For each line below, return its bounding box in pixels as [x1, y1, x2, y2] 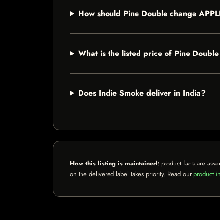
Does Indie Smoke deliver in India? [78, 87, 206, 99]
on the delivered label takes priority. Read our [70, 169, 193, 179]
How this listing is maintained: [70, 159, 159, 168]
